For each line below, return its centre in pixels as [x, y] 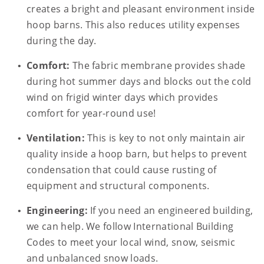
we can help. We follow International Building [130, 227]
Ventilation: [56, 138]
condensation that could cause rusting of [122, 170]
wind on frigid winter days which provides [123, 98]
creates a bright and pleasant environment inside [141, 9]
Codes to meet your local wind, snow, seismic [131, 242]
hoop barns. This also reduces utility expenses [133, 25]
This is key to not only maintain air [165, 138]
